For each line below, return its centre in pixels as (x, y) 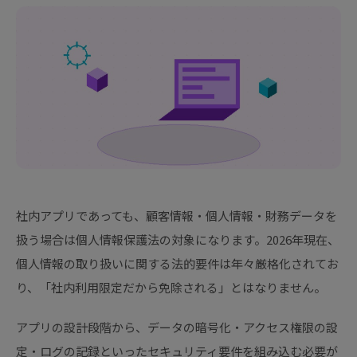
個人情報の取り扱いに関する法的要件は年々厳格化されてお (177, 264)
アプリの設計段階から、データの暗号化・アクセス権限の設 (177, 328)
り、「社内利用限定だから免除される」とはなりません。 (171, 288)
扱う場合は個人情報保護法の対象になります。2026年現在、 (178, 240)
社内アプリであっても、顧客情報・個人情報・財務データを (177, 216)
